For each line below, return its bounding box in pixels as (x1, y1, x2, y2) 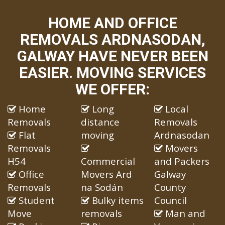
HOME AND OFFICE (48, 14, 177, 32)
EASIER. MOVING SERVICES (19, 64, 206, 82)
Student (16, 194, 55, 207)
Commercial (80, 155, 135, 168)
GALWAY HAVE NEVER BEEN (17, 47, 208, 65)
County (154, 181, 186, 194)
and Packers (154, 155, 209, 168)
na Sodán (80, 181, 123, 194)
